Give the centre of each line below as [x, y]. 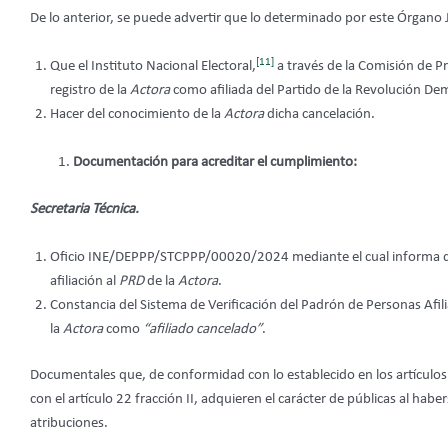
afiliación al [84, 281]
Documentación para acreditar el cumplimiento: [214, 163]
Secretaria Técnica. [84, 209]
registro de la [90, 91]
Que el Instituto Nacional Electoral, [153, 67]
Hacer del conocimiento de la [137, 115]
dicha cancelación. [321, 115]
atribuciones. [69, 424]
